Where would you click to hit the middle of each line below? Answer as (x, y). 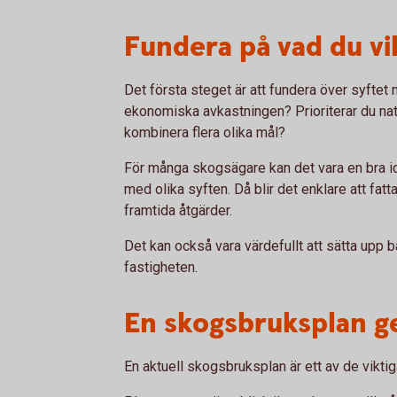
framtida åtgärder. (178, 210)
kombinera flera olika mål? (205, 132)
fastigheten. (161, 267)
